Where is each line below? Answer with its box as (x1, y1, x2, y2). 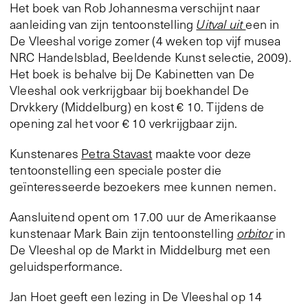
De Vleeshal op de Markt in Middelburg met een (10, 241, 271, 258)
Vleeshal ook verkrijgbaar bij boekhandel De (10, 82, 249, 99)
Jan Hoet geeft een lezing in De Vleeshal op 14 (10, 288, 263, 305)
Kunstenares (10, 145, 82, 162)
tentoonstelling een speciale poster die (10, 162, 222, 179)
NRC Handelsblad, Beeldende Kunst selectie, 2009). (10, 49, 291, 66)
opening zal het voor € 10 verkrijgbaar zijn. (10, 115, 237, 132)
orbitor (236, 225, 273, 242)
